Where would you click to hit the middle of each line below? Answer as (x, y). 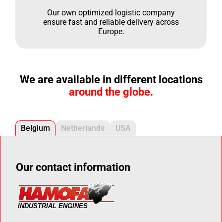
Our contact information (73, 167)
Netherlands (83, 128)
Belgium (36, 128)
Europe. (111, 32)
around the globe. (111, 92)
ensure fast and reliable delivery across (111, 22)
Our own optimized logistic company (111, 13)
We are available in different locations (111, 80)
